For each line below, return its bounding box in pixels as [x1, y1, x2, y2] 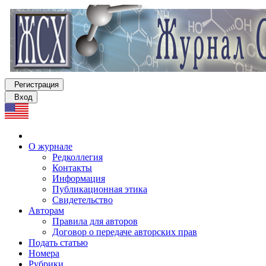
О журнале [28, 141, 72, 151]
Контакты [52, 163, 92, 173]
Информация [52, 173, 105, 183]
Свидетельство [52, 195, 113, 205]
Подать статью [28, 237, 88, 248]
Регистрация [9, 80, 59, 89]
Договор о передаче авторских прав [52, 227, 197, 237]
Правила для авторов [52, 216, 138, 226]
